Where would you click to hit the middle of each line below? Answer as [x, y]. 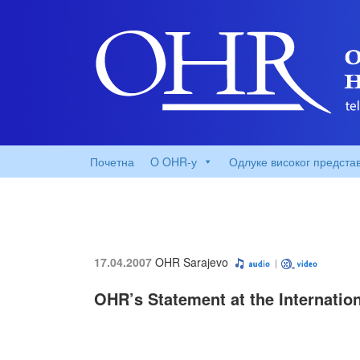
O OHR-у [174, 162]
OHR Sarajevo [192, 262]
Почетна [112, 162]
